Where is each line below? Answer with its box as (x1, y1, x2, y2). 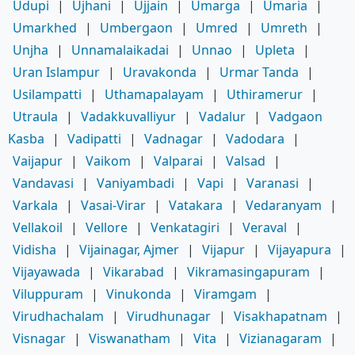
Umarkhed (13, 19, 77, 37)
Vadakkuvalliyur (81, 108, 176, 126)
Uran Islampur (13, 63, 100, 82)
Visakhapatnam (234, 307, 327, 326)
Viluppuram (13, 285, 83, 303)
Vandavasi (13, 174, 74, 193)
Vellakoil (13, 219, 63, 237)
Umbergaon (100, 19, 173, 37)
